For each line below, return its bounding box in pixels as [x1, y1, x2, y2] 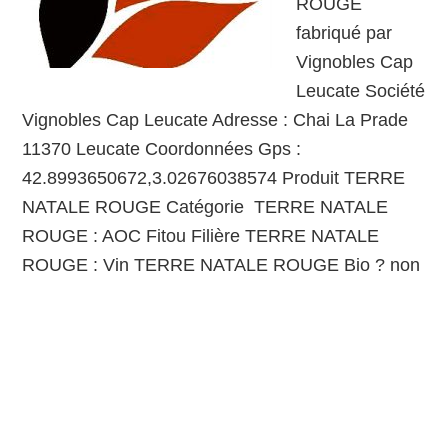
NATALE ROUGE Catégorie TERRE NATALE [22, 197, 389, 217]
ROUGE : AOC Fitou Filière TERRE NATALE [22, 226, 380, 246]
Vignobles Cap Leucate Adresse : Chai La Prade [22, 110, 409, 130]
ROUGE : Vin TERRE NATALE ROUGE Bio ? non [22, 255, 421, 275]
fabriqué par [296, 23, 393, 43]
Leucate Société [296, 81, 426, 101]
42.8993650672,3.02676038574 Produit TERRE [22, 168, 406, 188]
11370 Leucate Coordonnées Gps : [22, 139, 302, 159]
